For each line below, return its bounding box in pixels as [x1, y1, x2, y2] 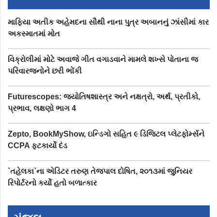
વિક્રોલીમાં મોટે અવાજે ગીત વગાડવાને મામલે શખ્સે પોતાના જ [8, 55, 198, 63]
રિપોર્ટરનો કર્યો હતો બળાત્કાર [8, 178, 97, 187]
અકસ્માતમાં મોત [8, 29, 60, 38]
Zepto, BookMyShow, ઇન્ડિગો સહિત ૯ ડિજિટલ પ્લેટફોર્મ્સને [8, 129, 204, 138]
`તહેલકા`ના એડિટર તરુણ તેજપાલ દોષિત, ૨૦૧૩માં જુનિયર [8, 167, 192, 175]
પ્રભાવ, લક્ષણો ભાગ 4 [8, 104, 76, 112]
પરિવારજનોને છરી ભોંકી [8, 66, 82, 75]
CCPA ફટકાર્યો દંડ [8, 141, 67, 150]
